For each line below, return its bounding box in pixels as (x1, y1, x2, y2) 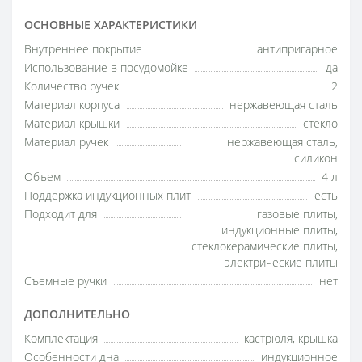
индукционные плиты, (221, 223, 338, 238)
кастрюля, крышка (244, 331, 338, 346)
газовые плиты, (257, 207, 338, 221)
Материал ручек (24, 135, 108, 149)
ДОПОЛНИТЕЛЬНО (24, 306, 130, 322)
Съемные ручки (24, 274, 107, 288)
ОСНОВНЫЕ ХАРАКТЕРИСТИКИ (24, 17, 197, 32)
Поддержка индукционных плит (24, 188, 191, 203)
